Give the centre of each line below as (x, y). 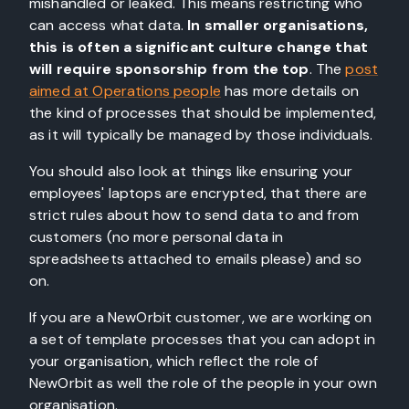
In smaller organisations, (278, 25)
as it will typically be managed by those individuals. (201, 135)
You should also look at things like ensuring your (191, 171)
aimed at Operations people (125, 91)
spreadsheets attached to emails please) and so (195, 259)
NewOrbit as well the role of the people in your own (203, 383)
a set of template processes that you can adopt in (203, 339)
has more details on (289, 91)
